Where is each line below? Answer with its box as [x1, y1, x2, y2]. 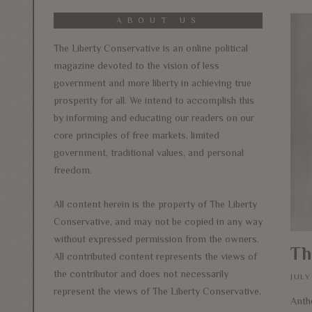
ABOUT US [116, 15, 201, 25]
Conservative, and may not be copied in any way [54, 215, 263, 227]
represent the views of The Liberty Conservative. [54, 285, 261, 297]
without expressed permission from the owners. [54, 233, 259, 244]
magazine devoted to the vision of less [54, 59, 219, 71]
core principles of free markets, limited [54, 129, 219, 141]
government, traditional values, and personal [54, 146, 244, 158]
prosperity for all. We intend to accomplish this [54, 94, 254, 106]
